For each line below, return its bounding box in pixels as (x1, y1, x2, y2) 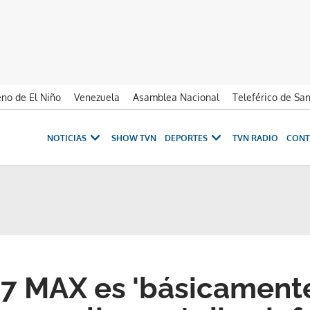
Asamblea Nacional (133, 91, 219, 103)
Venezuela (74, 91, 120, 103)
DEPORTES (165, 132, 208, 143)
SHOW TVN (111, 132, 156, 143)
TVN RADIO (232, 132, 278, 143)
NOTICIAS (47, 132, 86, 143)
